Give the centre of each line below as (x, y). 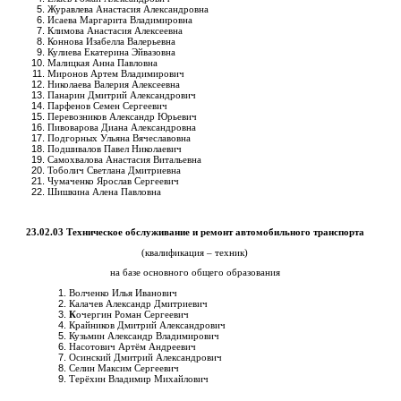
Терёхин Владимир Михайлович (139, 379)
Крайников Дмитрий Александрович (147, 325)
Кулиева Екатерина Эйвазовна (111, 51)
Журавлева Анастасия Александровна (128, 9)
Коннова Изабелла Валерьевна (111, 41)
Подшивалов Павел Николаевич (115, 148)
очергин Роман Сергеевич (132, 315)
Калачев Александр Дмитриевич (138, 304)
